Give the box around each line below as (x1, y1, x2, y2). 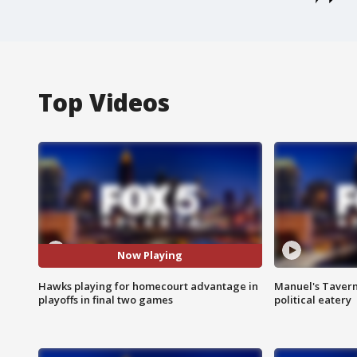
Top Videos (38, 85, 170, 119)
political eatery (273, 292, 351, 307)
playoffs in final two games (38, 292, 173, 307)
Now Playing (117, 248, 183, 263)
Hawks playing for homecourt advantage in (38, 278, 258, 293)
